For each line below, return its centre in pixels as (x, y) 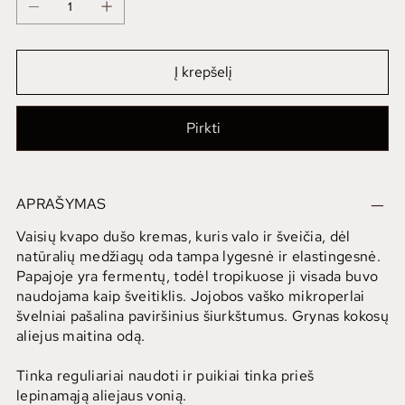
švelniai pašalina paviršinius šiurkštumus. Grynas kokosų (202, 316)
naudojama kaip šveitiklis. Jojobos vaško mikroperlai (190, 297)
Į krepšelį (203, 72)
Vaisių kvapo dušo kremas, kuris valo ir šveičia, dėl (183, 237)
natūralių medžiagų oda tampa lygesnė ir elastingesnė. (198, 257)
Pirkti (203, 128)
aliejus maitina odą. (80, 336)
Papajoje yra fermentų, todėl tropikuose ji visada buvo (197, 277)
